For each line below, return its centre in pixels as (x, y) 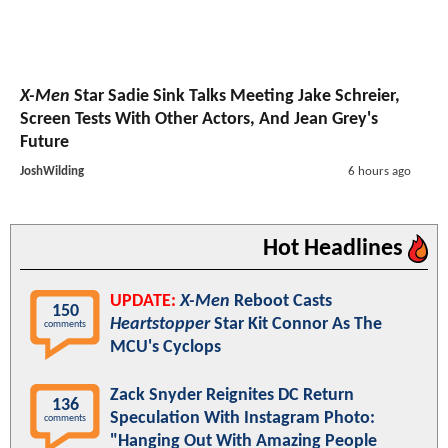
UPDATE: (143, 301)
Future (44, 142)
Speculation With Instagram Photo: (242, 418)
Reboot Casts (281, 301)
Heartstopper (160, 324)
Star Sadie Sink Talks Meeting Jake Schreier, (235, 96)
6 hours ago (379, 171)
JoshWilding (52, 171)
